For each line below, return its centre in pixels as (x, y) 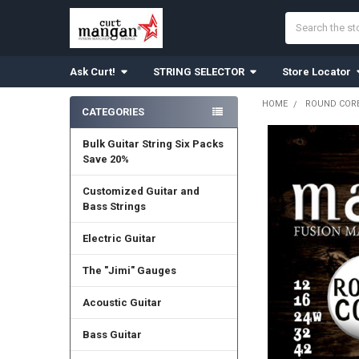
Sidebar (95, 128)
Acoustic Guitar (122, 302)
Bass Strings (114, 206)
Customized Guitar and (141, 191)
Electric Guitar (119, 238)
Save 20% (105, 159)
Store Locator (316, 71)
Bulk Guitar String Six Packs (153, 143)
